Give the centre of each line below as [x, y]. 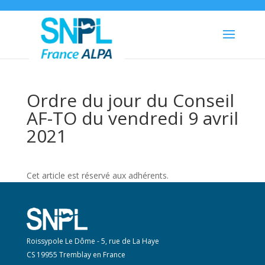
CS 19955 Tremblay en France [76, 255]
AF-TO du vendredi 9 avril [132, 118]
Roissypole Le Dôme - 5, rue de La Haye [93, 241]
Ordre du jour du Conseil [130, 100]
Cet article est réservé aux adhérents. [97, 175]
